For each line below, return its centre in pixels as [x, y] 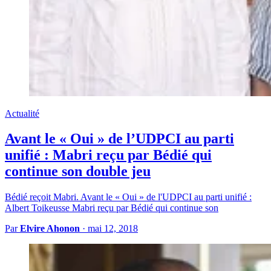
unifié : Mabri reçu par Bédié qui [108, 155]
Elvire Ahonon [50, 229]
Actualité [22, 113]
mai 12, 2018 [113, 229]
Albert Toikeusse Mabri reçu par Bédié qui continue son [112, 208]
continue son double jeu [78, 171]
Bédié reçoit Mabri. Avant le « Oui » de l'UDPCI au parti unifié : [128, 197]
